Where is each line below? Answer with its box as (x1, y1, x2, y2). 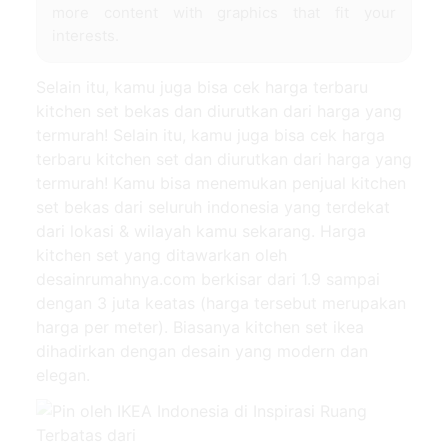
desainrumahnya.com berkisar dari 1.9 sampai (36, 268, 380, 289)
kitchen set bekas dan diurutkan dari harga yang (36, 100, 402, 121)
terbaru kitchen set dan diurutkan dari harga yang (36, 148, 412, 169)
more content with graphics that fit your (52, 2, 396, 22)
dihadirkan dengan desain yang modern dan (36, 340, 368, 361)
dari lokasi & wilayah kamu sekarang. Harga (36, 220, 366, 241)
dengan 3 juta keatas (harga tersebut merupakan (36, 292, 406, 313)
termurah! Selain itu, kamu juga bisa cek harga (36, 124, 385, 145)
